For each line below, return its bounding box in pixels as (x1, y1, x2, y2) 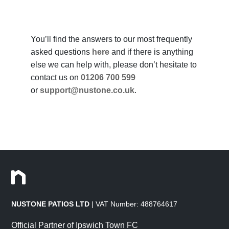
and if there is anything (109, 47, 193, 56)
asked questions (31, 47, 92, 56)
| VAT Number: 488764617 (89, 200, 178, 209)
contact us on (31, 73, 81, 82)
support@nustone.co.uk (40, 85, 134, 95)
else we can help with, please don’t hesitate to (31, 60, 197, 69)
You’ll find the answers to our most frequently (31, 34, 192, 43)
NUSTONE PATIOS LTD (11, 200, 90, 209)
